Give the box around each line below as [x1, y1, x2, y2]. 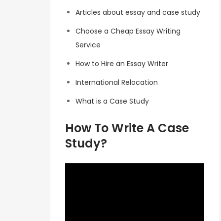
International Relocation [75, 77, 158, 88]
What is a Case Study [75, 96, 149, 107]
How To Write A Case [65, 120, 189, 137]
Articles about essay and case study [75, 7, 200, 18]
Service [75, 40, 101, 50]
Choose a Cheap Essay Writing [75, 26, 181, 37]
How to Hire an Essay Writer [75, 59, 168, 69]
